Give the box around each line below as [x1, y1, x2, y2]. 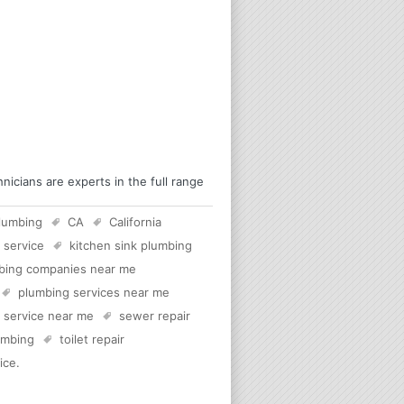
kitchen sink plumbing [69, 237, 192, 252]
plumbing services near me [18, 284, 170, 299]
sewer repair [119, 308, 190, 323]
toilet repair [60, 331, 124, 346]
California [109, 214, 161, 229]
